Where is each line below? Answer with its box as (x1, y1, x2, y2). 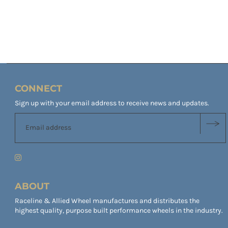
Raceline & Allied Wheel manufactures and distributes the (15, 196, 200, 205)
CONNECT (15, 82, 63, 94)
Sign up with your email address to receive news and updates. (15, 98, 210, 107)
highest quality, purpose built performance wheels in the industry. (15, 206, 223, 215)
